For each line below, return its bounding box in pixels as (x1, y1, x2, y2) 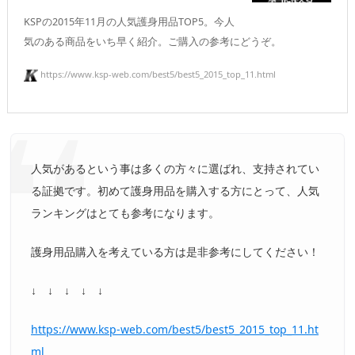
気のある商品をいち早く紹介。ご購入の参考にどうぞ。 (24, 34, 281, 48)
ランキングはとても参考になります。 (31, 204, 219, 220)
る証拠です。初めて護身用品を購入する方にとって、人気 (31, 182, 319, 198)
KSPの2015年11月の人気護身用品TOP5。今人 (24, 14, 235, 29)
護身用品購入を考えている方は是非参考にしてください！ (31, 243, 319, 259)
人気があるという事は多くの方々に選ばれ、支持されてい (31, 160, 319, 176)
